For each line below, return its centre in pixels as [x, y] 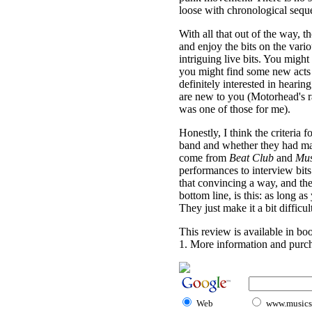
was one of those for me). [235, 109]
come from [204, 158]
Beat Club [251, 158]
